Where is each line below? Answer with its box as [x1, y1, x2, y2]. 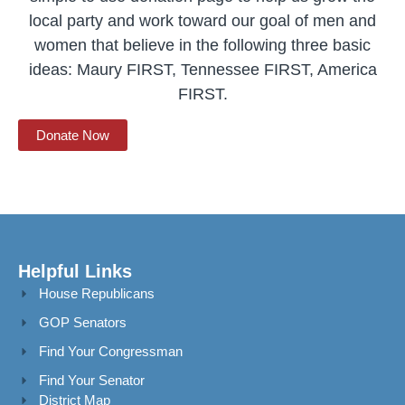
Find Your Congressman [38, 344, 183, 360]
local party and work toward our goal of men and [29, 11, 376, 30]
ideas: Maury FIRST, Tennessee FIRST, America [28, 60, 377, 79]
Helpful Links [18, 261, 132, 282]
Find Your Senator [38, 372, 145, 389]
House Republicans [38, 286, 155, 302]
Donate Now [36, 127, 109, 144]
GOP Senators [38, 315, 127, 331]
